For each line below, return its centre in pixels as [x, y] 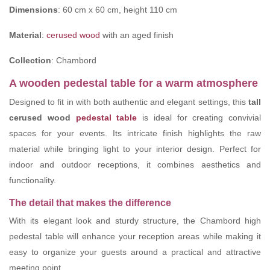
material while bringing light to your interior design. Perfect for [135, 149]
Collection [30, 61]
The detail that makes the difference [90, 203]
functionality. [33, 181]
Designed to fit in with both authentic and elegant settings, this [129, 102]
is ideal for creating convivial [199, 118]
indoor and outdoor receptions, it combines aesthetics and [135, 165]
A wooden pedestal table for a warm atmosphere [133, 83]
